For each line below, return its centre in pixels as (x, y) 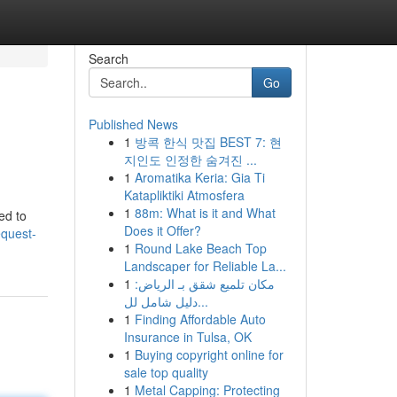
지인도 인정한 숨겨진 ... (190, 160)
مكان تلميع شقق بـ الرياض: (204, 284)
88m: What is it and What (205, 213)
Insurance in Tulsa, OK (187, 337)
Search (108, 58)
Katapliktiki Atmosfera (184, 195)
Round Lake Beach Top (200, 248)
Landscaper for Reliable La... (205, 266)
